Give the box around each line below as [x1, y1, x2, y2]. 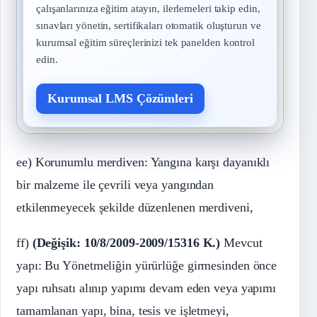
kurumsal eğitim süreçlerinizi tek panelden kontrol [36, 37, 255, 49]
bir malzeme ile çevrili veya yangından [16, 178, 214, 192]
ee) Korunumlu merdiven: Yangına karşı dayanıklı [16, 155, 270, 170]
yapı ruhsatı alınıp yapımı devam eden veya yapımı [16, 281, 277, 296]
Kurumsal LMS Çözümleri [47, 91, 193, 106]
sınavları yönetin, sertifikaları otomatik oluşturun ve [36, 20, 261, 32]
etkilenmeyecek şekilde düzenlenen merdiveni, [16, 200, 253, 215]
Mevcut [220, 236, 263, 250]
